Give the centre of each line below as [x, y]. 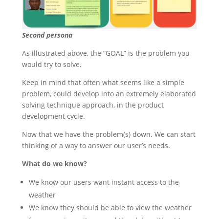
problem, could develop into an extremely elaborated [109, 93]
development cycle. [54, 116]
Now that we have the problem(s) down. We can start [109, 134]
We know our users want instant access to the [104, 182]
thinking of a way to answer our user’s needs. [97, 145]
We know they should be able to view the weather [110, 207]
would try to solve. [52, 64]
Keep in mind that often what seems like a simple [103, 82]
